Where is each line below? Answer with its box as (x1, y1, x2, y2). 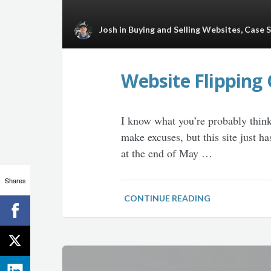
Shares (4, 175, 26, 185)
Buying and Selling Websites (128, 24, 241, 35)
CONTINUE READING (124, 192, 211, 203)
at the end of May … (121, 145, 213, 160)
